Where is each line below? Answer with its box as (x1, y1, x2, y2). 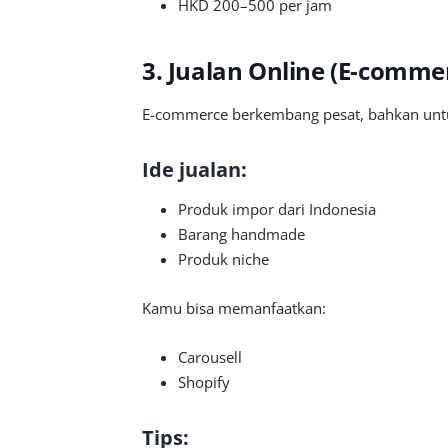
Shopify (178, 372, 230, 392)
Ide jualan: (142, 156, 247, 183)
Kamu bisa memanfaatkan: (142, 298, 326, 318)
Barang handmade (178, 224, 305, 244)
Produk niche (178, 249, 269, 269)
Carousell (178, 347, 242, 367)
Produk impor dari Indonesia (178, 199, 376, 219)
